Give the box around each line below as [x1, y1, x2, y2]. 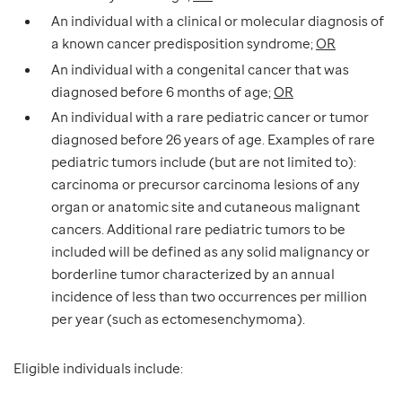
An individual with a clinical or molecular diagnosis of [51, 11, 384, 30]
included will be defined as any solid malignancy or [51, 242, 370, 261]
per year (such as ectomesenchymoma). [51, 310, 308, 328]
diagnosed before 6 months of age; [51, 82, 274, 100]
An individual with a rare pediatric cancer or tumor [51, 108, 369, 127]
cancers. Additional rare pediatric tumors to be [51, 220, 345, 239]
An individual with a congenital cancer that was [51, 59, 349, 78]
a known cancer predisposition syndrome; [51, 33, 316, 52]
